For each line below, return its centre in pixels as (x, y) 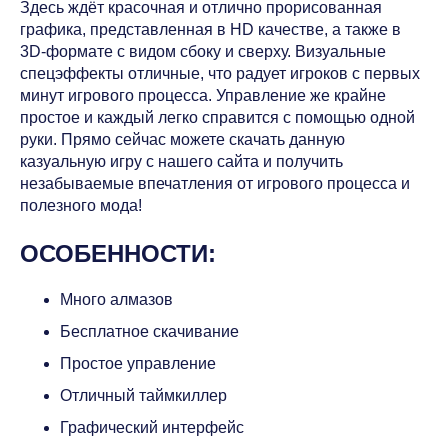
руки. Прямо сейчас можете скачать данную (182, 139)
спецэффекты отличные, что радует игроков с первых (220, 73)
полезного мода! (81, 205)
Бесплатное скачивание (149, 332)
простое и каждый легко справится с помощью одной (217, 117)
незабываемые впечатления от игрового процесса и (215, 183)
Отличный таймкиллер (143, 396)
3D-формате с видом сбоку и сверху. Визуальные (203, 51)
